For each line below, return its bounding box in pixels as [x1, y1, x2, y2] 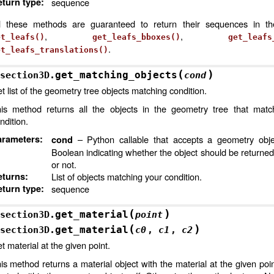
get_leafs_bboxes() [92, 32, 180, 42]
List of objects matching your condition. [51, 170, 202, 183]
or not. [51, 158, 76, 171]
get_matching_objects [54, 69, 177, 81]
